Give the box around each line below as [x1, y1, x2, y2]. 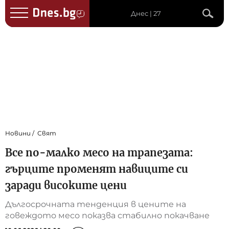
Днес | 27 [131, 9, 161, 17]
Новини [5, 129, 31, 138]
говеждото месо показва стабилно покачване [5, 211, 210, 221]
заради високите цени [5, 179, 127, 192]
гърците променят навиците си [5, 163, 188, 176]
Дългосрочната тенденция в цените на [5, 199, 186, 210]
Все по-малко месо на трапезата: [5, 146, 193, 159]
